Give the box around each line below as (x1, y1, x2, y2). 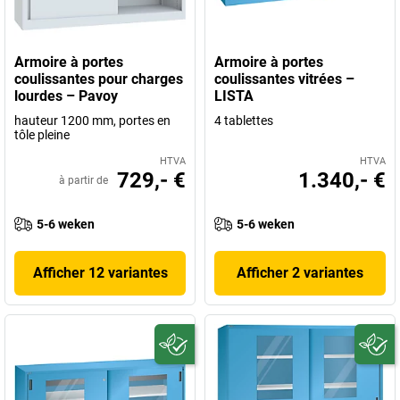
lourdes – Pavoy (14, 87, 118, 104)
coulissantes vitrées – (214, 71, 354, 87)
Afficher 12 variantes (32, 264, 168, 281)
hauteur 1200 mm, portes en (14, 113, 171, 128)
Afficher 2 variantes (237, 264, 363, 281)
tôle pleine (14, 128, 70, 142)
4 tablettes (214, 113, 273, 128)
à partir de (59, 174, 108, 187)
